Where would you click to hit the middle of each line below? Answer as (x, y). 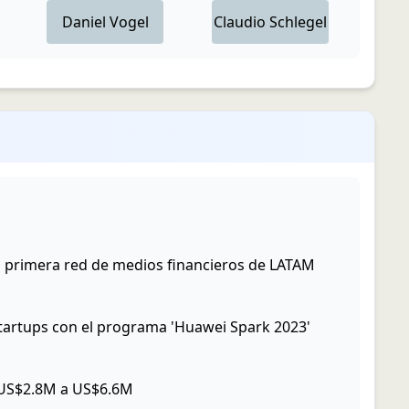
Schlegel (298, 22)
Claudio (239, 22)
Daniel (84, 22)
